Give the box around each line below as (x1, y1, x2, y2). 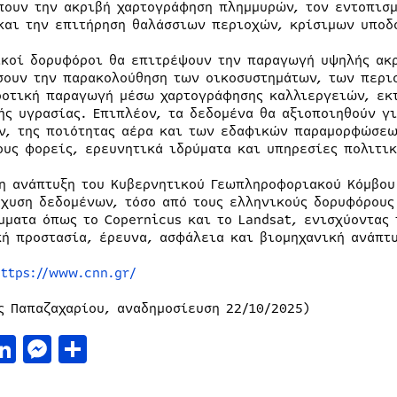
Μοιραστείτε (86, 329, 258, 370)
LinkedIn (15, 329, 138, 370)
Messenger (51, 329, 193, 370)
